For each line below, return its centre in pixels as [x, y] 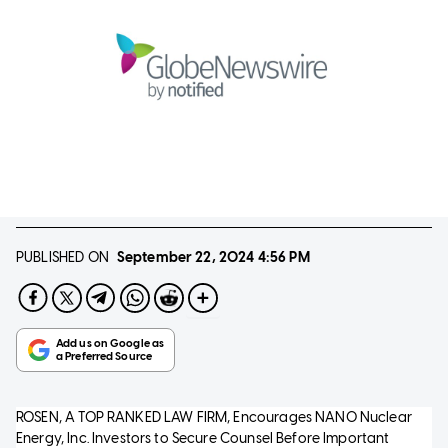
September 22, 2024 [185, 257]
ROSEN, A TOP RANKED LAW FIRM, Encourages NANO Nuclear [214, 417]
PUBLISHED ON [62, 257]
